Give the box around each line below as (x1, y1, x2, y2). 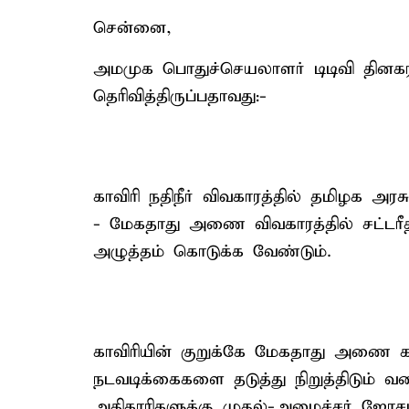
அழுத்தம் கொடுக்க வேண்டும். (93, 241, 331, 262)
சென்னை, (93, 17, 172, 38)
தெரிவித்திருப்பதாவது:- (93, 86, 267, 107)
